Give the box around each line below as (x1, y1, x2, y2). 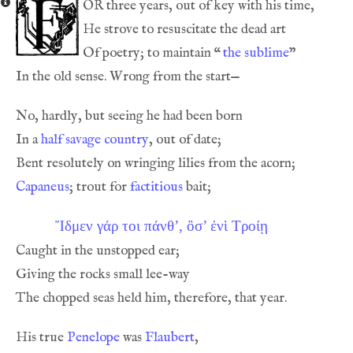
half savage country (41, 131, 149, 148)
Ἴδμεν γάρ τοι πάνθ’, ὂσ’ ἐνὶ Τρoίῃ (55, 217, 268, 234)
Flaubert (145, 329, 195, 346)
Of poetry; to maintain (83, 44, 214, 61)
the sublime (223, 44, 289, 61)
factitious (130, 178, 183, 195)
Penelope (67, 329, 120, 346)
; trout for (69, 178, 130, 195)
